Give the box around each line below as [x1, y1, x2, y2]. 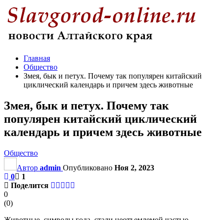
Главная [24, 54, 50, 62]
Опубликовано [63, 163, 114, 172]
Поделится [11, 181, 49, 190]
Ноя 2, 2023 [114, 163, 154, 172]
